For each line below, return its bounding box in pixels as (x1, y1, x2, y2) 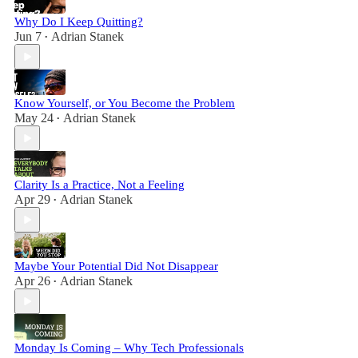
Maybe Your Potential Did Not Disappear (14, 260, 218, 272)
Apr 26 (14, 274, 50, 288)
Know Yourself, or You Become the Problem (14, 97, 235, 109)
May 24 (14, 111, 54, 125)
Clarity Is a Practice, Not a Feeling (14, 178, 185, 191)
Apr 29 (14, 193, 50, 206)
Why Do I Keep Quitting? (14, 15, 143, 28)
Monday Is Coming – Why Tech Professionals (14, 341, 244, 354)
